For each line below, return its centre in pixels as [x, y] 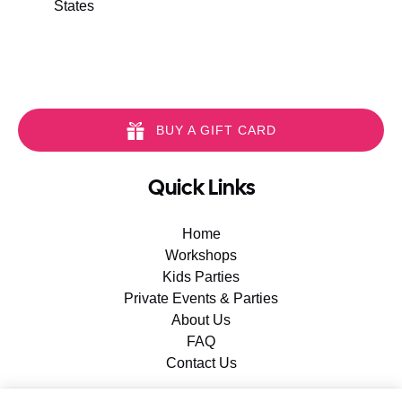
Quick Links [201, 187]
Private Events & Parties [201, 298]
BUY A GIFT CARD [216, 130]
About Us [201, 319]
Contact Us [201, 363]
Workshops [201, 255]
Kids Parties [201, 276]
